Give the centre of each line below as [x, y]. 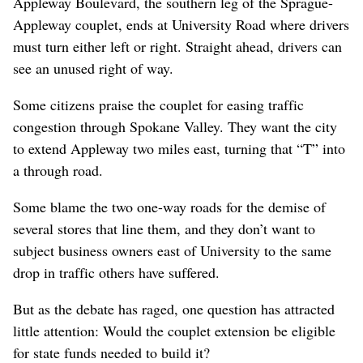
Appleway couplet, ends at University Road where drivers [181, 24]
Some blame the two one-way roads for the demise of [169, 206]
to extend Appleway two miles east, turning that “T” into [179, 148]
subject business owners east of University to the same [172, 250]
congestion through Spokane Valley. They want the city [175, 126]
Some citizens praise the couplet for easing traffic [158, 104]
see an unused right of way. [93, 68]
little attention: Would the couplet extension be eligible [174, 330]
